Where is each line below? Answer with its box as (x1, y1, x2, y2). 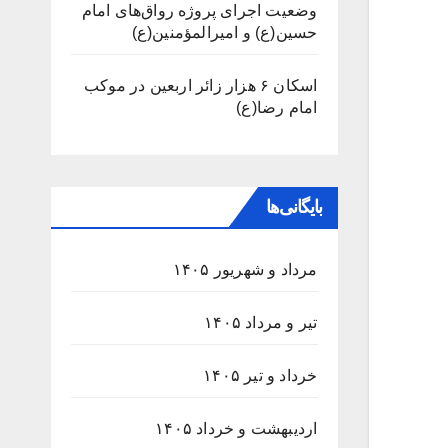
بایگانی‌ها (265, 195, 323, 218)
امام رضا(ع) (236, 98, 318, 116)
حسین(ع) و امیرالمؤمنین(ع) (131, 23, 318, 41)
